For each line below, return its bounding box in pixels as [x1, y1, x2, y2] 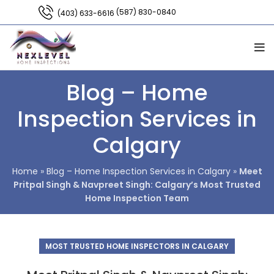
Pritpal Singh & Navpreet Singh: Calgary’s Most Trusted [13, 179, 261, 191]
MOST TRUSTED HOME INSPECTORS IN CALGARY [45, 241, 229, 251]
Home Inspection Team [85, 192, 189, 204]
